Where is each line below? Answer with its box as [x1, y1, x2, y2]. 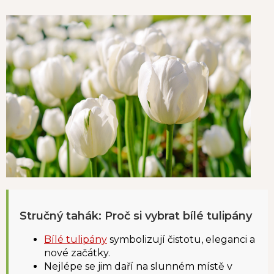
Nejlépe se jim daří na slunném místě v [44, 260, 232, 272]
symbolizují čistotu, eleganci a [107, 233, 255, 245]
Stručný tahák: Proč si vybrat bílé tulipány [20, 209, 252, 223]
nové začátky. [44, 246, 110, 259]
